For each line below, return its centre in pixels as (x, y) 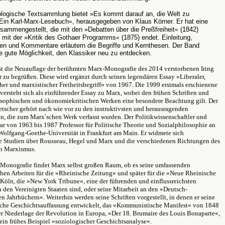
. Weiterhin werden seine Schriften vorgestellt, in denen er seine (129, 197)
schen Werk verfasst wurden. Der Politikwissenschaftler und (127, 117)
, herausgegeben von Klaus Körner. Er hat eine (140, 21)
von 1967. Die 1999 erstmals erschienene (161, 85)
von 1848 (205, 205)
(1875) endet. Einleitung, (156, 37)
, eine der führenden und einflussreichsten (140, 181)
